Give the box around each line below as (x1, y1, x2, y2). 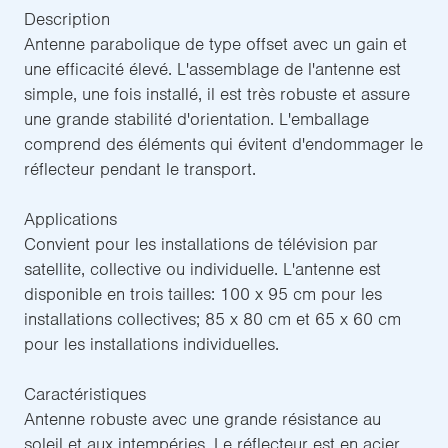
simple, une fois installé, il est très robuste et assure (24, 83, 410, 106)
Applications (24, 208, 117, 231)
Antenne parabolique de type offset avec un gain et (24, 33, 407, 56)
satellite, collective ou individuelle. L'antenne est (24, 258, 381, 281)
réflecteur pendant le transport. (24, 158, 256, 181)
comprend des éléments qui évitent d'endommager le (24, 133, 423, 156)
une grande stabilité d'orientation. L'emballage (24, 108, 369, 131)
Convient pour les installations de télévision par (24, 233, 378, 256)
